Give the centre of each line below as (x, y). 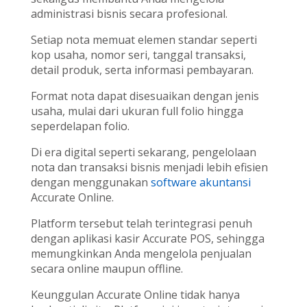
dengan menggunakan (90, 182)
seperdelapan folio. (80, 126)
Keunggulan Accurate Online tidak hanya (135, 294)
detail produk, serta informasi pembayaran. (142, 70)
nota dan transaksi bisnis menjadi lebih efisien (149, 167)
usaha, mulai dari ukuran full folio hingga (137, 111)
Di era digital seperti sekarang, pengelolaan (143, 152)
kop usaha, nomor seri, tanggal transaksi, (138, 54)
